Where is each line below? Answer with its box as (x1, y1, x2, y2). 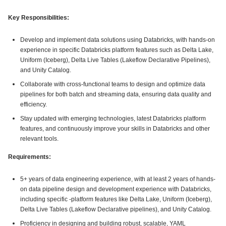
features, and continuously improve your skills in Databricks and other (20, 125, 210, 132)
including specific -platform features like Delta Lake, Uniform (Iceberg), (20, 196, 212, 203)
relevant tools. (20, 135, 59, 142)
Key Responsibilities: (8, 14, 69, 21)
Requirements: (8, 153, 51, 160)
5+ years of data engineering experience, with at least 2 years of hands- (20, 176, 215, 183)
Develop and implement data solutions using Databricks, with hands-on (20, 36, 215, 43)
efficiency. (20, 101, 47, 108)
